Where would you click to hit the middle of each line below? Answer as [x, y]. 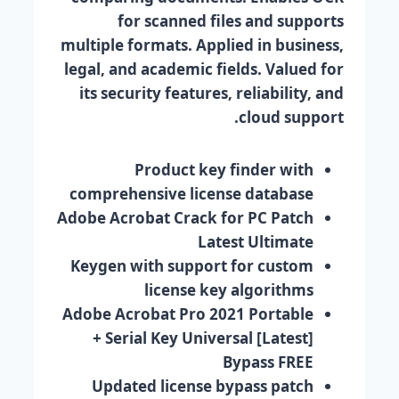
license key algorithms [229, 289]
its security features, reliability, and [212, 93]
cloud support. [291, 117]
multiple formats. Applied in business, [202, 45]
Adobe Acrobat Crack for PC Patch [185, 217]
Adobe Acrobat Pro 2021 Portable [188, 313]
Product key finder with [224, 169]
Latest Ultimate [256, 241]
